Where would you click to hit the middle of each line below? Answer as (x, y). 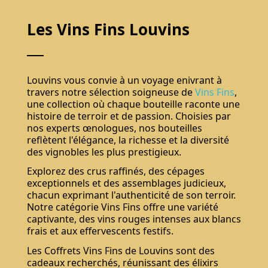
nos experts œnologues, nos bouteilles (114, 128)
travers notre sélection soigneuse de (111, 92)
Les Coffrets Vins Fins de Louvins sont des (121, 251)
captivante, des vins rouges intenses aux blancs (134, 219)
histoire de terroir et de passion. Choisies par (129, 116)
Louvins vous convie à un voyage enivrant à (124, 80)
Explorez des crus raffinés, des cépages (115, 171)
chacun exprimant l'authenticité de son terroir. (131, 195)
